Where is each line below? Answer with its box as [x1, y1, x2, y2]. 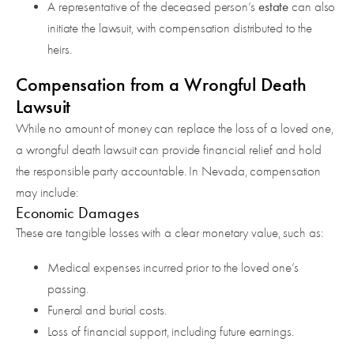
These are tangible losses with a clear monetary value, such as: [16, 225, 323, 241]
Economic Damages [16, 203, 139, 223]
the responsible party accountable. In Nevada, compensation [16, 164, 322, 179]
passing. [47, 281, 89, 297]
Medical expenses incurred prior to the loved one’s [47, 260, 299, 276]
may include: [16, 185, 78, 201]
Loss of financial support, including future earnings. [47, 324, 294, 340]
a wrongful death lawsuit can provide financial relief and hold [16, 142, 322, 158]
